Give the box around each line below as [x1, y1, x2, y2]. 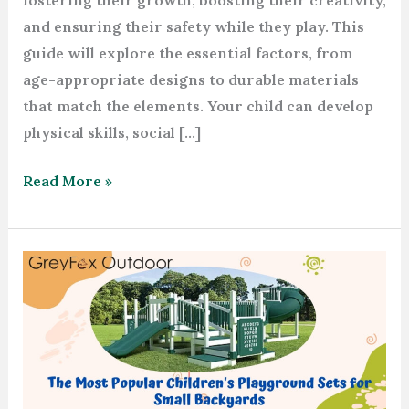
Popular [21, 307, 80, 326]
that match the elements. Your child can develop [22, 97, 373, 116]
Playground [21, 360, 109, 379]
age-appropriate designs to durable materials [22, 70, 359, 89]
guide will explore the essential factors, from [22, 44, 352, 63]
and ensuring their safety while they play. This [22, 17, 364, 37]
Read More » [22, 172, 112, 191]
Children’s [21, 333, 98, 352]
